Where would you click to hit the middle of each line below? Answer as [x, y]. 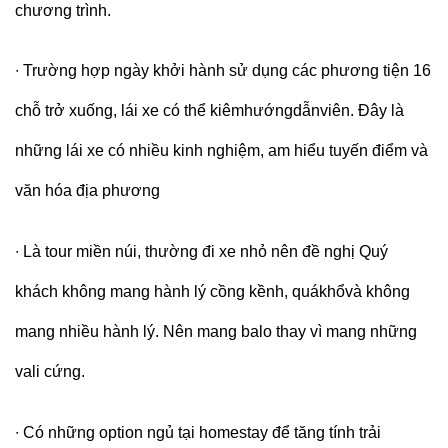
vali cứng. [52, 372]
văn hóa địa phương [87, 191]
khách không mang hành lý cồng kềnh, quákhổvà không [212, 292]
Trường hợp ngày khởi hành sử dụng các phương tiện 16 [227, 71]
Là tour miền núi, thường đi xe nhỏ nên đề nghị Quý [205, 252]
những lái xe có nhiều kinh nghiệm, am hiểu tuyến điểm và [221, 151]
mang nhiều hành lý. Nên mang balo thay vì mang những [216, 332]
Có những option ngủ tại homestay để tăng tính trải [202, 433]
